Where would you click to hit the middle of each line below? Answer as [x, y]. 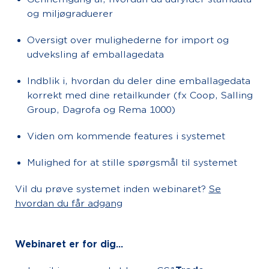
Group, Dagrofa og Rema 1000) [101, 110]
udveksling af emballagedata [95, 55]
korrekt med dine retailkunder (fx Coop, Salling [140, 95]
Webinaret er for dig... [69, 244]
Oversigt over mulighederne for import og [128, 40]
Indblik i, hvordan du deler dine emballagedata [138, 81]
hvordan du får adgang [68, 204]
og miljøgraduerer [70, 14]
